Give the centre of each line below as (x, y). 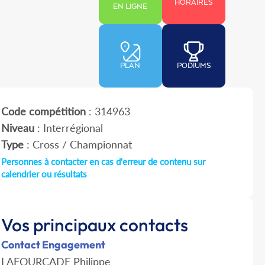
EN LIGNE (130, 7)
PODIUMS (194, 66)
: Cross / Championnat (77, 145)
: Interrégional (68, 128)
